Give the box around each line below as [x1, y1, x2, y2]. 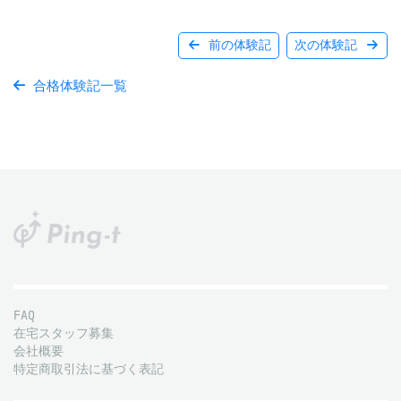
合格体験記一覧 [25, 77, 127, 94]
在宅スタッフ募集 [13, 326, 114, 342]
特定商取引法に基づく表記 [13, 362, 164, 378]
